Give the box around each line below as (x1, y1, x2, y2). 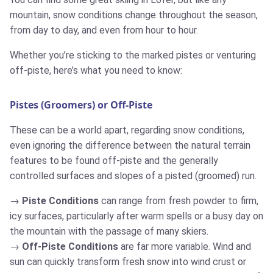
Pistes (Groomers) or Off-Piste (10, 97, 152, 112)
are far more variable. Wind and (118, 240, 251, 252)
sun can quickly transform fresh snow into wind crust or (10, 255, 246, 268)
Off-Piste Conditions (22, 240, 118, 252)
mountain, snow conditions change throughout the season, (10, 9, 258, 21)
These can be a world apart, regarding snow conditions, (10, 124, 244, 136)
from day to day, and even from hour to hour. (10, 24, 198, 36)
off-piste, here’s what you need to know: (10, 64, 182, 76)
